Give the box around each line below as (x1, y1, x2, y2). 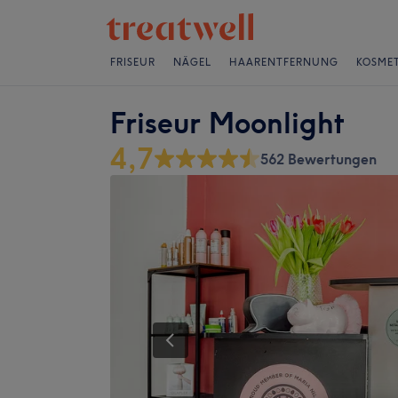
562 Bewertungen (260, 150, 377, 168)
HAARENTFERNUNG (229, 56, 338, 68)
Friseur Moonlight (110, 106, 346, 140)
